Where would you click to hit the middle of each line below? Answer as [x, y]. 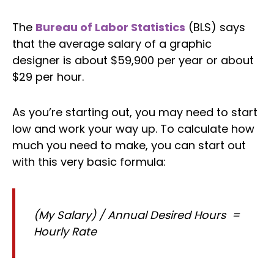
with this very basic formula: [89, 161]
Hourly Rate [65, 232]
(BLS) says [215, 28]
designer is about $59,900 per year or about [133, 61]
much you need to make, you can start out [129, 145]
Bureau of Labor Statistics [110, 28]
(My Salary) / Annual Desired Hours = [137, 215]
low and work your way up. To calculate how [133, 128]
